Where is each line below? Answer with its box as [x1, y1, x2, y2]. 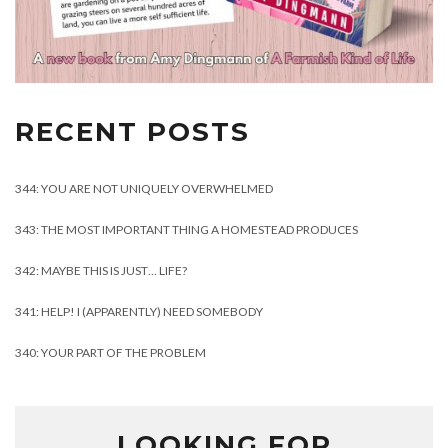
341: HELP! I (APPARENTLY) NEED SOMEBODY [15, 304, 263, 320]
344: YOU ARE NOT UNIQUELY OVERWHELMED [15, 181, 273, 197]
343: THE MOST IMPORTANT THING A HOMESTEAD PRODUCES [15, 222, 358, 238]
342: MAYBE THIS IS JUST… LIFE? [15, 263, 187, 279]
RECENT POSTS [15, 116, 250, 149]
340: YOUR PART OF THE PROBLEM [15, 345, 206, 361]
